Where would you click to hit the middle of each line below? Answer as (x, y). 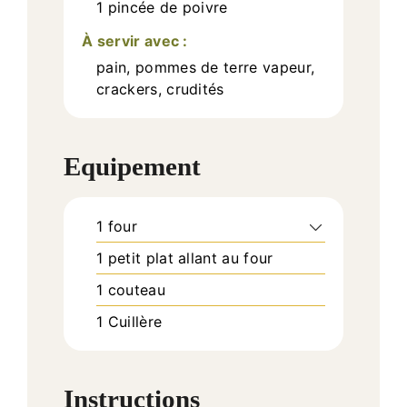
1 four (117, 227)
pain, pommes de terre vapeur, (206, 67)
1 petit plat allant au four (185, 258)
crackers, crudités (160, 89)
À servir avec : (135, 40)
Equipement (132, 167)
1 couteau (131, 290)
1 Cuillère (129, 322)
